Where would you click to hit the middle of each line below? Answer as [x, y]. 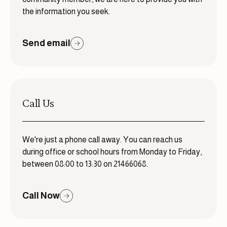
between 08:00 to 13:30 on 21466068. [85, 164]
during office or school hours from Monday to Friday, [112, 152]
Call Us [38, 103]
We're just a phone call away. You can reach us [102, 140]
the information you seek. [66, 12]
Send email [46, 43]
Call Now [41, 196]
